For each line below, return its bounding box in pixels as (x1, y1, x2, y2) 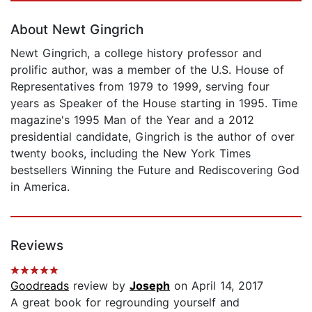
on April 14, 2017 (170, 278, 263, 292)
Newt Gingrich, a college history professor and (10, 45, 262, 60)
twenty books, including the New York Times (10, 146, 251, 160)
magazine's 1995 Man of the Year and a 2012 (10, 112, 254, 127)
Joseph (130, 278, 170, 292)
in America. (10, 179, 70, 194)
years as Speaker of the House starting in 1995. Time (10, 95, 297, 110)
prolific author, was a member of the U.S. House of (10, 62, 284, 77)
